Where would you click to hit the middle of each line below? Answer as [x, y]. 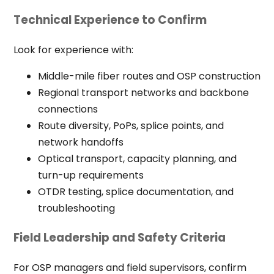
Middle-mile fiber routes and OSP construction [149, 76]
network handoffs [80, 142]
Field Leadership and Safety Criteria [119, 238]
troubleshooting [76, 208]
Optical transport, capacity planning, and [137, 158]
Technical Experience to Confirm [110, 20]
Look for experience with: [73, 50]
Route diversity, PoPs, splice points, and [131, 125]
